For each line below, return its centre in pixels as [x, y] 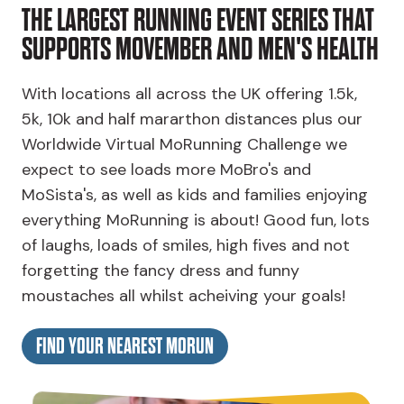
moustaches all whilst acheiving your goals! [184, 296]
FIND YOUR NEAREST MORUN [125, 346]
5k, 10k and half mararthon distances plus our [192, 119]
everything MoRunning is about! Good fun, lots [196, 220]
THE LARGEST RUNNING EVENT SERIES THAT [198, 22]
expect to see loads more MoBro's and [166, 170]
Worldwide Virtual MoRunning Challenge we [184, 145]
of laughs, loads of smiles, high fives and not [186, 246]
